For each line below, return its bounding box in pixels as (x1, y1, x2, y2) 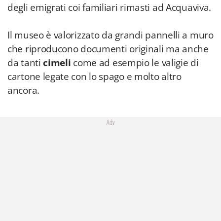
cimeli (43, 56, 74, 69)
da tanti (7, 56, 43, 69)
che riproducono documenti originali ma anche (7, 42, 209, 55)
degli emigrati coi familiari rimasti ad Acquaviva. (7, 1, 212, 14)
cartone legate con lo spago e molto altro (7, 70, 182, 83)
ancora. (7, 84, 39, 97)
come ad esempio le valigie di (73, 56, 199, 69)
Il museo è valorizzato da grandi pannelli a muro (7, 29, 214, 41)
